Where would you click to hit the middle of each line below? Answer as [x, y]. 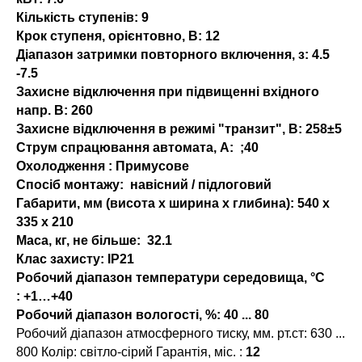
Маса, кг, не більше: [78, 240]
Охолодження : [64, 166]
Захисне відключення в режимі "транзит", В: [159, 128]
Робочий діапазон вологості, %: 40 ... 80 [143, 314]
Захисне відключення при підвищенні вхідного [168, 91]
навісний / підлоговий [198, 184]
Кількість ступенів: [77, 17]
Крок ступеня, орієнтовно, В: [109, 36]
